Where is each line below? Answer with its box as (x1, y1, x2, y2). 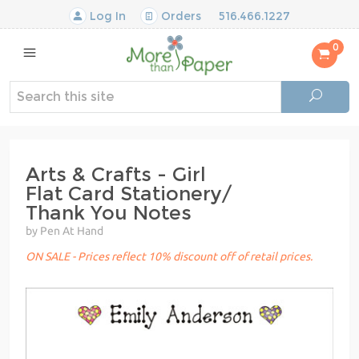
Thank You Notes (26, 200, 192, 224)
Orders (158, 9, 201, 23)
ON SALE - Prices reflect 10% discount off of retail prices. (26, 249, 313, 263)
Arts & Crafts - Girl (26, 162, 206, 186)
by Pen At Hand (26, 224, 103, 237)
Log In (87, 9, 126, 23)
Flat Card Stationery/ (26, 181, 232, 205)
